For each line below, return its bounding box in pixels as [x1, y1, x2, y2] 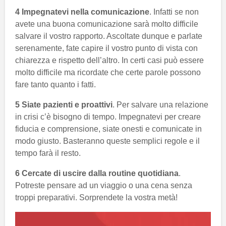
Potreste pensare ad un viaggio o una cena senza [15, 181, 192, 190]
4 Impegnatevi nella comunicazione [15, 8, 149, 17]
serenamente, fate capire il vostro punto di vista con [15, 44, 198, 53]
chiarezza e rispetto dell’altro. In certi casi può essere [15, 56, 204, 65]
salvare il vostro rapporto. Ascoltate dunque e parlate [15, 32, 202, 41]
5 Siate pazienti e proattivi [15, 100, 112, 109]
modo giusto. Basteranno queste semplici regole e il [15, 137, 200, 146]
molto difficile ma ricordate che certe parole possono [15, 68, 201, 77]
